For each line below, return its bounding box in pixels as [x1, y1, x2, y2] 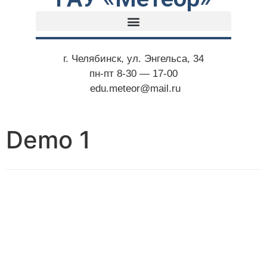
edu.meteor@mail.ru [86, 83, 181, 95]
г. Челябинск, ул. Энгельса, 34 [63, 53, 204, 65]
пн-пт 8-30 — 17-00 [89, 68, 178, 80]
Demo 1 [6, 125, 91, 155]
